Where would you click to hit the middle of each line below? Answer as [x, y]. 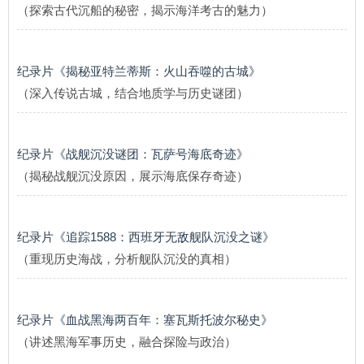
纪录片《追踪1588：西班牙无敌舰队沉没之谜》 [146, 237]
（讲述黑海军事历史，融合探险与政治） [127, 342]
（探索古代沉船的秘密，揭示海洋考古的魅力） [145, 10]
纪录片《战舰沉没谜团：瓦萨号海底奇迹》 [133, 154]
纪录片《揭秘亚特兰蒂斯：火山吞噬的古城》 [139, 71]
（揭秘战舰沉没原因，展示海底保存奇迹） [133, 176]
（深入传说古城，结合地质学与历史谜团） [133, 93]
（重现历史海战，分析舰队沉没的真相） [127, 259]
